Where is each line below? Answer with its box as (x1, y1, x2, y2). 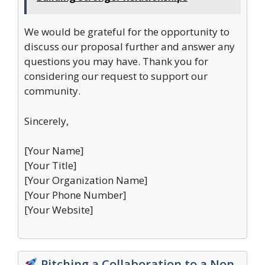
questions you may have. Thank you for (24, 54, 208, 68)
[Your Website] (24, 203, 93, 216)
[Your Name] (24, 144, 84, 157)
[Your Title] (24, 159, 77, 172)
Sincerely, (24, 114, 69, 128)
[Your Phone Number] (24, 188, 127, 202)
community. (24, 84, 80, 98)
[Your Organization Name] (24, 173, 148, 187)
